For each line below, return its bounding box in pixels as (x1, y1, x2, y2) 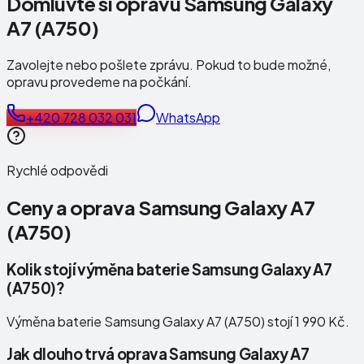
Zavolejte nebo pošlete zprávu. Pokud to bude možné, (6, 56, 331, 74)
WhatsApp (156, 109, 220, 127)
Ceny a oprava (6, 195, 138, 219)
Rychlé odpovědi (6, 162, 108, 180)
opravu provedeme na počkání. (6, 73, 192, 91)
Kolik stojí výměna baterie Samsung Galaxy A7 (6, 259, 332, 279)
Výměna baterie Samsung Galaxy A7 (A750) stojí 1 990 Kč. (6, 312, 349, 330)
